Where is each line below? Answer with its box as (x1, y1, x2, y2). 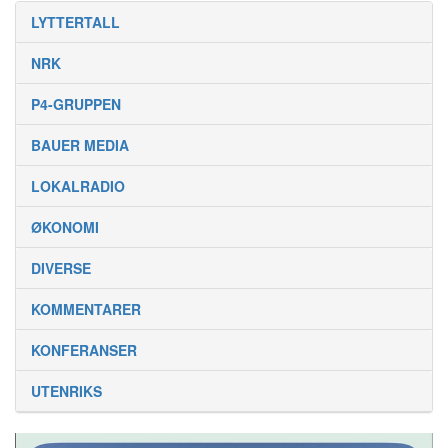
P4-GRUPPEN (31, 94, 121, 115)
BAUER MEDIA (31, 135, 129, 156)
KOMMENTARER (31, 299, 141, 320)
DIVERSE (31, 258, 91, 279)
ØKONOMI (31, 217, 99, 238)
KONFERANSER (31, 340, 137, 361)
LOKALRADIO (31, 176, 125, 197)
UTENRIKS (31, 381, 102, 402)
